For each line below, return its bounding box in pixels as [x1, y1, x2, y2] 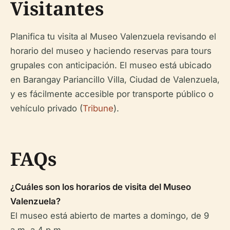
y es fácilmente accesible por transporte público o [10, 89, 214, 99]
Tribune [83, 103, 113, 113]
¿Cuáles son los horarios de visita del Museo [10, 182, 191, 192]
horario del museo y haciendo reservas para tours [10, 46, 212, 56]
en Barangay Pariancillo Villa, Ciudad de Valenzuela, [10, 74, 220, 85]
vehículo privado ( [10, 103, 83, 113]
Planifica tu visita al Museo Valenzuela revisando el [10, 31, 216, 42]
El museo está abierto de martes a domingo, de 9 [10, 210, 209, 221]
